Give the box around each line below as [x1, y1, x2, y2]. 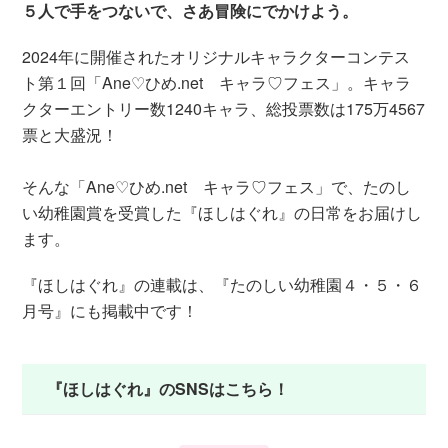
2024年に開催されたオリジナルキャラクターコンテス [22, 44, 411, 68]
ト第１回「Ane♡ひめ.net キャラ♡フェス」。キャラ [22, 70, 412, 94]
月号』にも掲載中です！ [22, 298, 199, 322]
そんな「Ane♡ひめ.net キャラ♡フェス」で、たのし [22, 174, 412, 198]
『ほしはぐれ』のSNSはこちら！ [47, 376, 290, 400]
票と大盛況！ [22, 122, 119, 146]
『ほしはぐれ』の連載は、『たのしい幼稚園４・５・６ [22, 272, 423, 296]
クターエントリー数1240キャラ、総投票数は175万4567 [22, 96, 426, 120]
